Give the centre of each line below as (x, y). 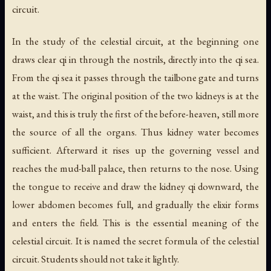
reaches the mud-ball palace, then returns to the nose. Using (135, 168)
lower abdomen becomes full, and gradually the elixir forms (135, 205)
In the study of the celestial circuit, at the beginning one (135, 41)
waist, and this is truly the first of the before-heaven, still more (135, 114)
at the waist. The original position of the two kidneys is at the (135, 96)
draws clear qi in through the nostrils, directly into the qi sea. (135, 60)
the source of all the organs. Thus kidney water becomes (135, 132)
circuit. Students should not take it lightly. (96, 259)
